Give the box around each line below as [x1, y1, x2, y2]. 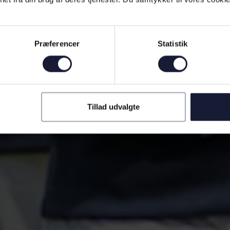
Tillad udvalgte [87, 102, 140, 111]
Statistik [158, 39, 187, 48]
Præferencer [34, 39, 80, 48]
